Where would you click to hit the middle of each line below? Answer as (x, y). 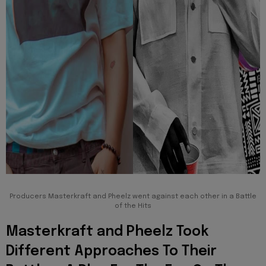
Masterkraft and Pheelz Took (107, 232)
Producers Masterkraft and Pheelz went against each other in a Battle (133, 196)
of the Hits (133, 206)
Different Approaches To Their (111, 252)
